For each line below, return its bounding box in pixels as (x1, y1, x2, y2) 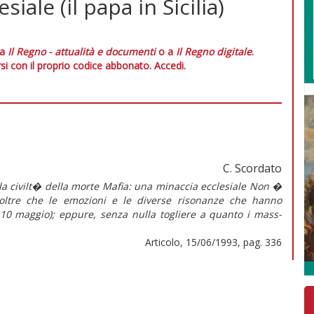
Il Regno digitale (176, 44, 252, 58)
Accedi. (153, 58, 186, 72)
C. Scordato (223, 160, 282, 176)
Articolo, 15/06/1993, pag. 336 (145, 235, 282, 249)
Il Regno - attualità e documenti (8, 44, 156, 58)
